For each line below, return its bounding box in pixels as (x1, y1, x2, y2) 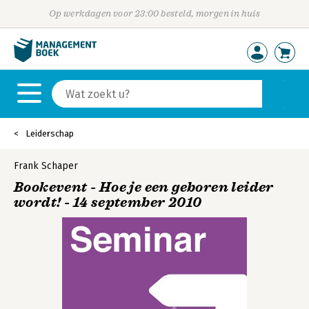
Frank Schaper (14, 160, 78, 172)
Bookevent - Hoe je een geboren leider (14, 179, 274, 196)
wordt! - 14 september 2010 (14, 194, 202, 211)
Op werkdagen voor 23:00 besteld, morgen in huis (48, 8, 261, 19)
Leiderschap (26, 128, 74, 139)
